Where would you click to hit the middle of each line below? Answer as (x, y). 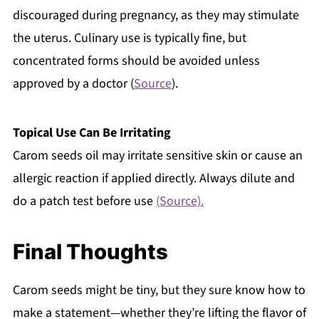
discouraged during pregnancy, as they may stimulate (156, 15)
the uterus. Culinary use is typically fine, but (129, 38)
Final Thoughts (90, 251)
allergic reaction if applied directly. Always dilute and (153, 178)
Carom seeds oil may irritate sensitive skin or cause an (157, 155)
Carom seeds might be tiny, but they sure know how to (159, 290)
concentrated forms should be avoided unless (136, 61)
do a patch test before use (84, 201)
